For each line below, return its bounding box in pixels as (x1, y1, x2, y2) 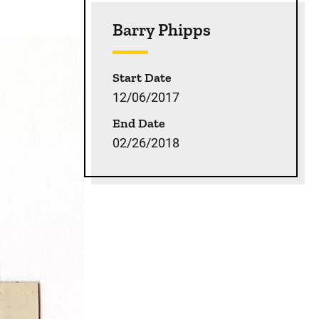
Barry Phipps (113, 19, 211, 40)
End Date (113, 115, 165, 131)
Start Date (113, 70, 172, 85)
